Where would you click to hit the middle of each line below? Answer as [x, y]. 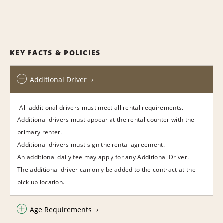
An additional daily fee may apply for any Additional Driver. [104, 157]
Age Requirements [61, 209]
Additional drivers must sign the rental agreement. [91, 144]
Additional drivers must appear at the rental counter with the [106, 119]
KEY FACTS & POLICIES [55, 52]
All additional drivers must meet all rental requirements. [102, 107]
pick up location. [41, 182]
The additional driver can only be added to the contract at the [107, 169]
